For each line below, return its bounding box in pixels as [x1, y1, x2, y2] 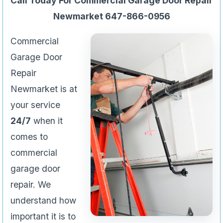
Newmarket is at [10, 84, 77, 95]
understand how [10, 195, 76, 206]
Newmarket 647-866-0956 [53, 11, 170, 22]
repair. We [10, 179, 51, 190]
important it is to [10, 211, 76, 222]
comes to [10, 131, 48, 142]
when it [31, 115, 63, 126]
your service [10, 100, 60, 111]
